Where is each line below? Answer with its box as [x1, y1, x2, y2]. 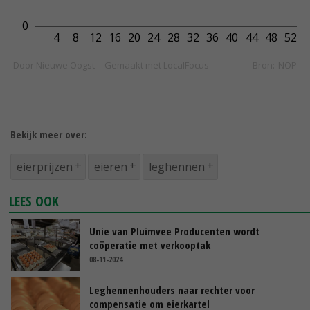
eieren [94, 159, 127, 175]
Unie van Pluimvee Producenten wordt [89, 224, 259, 239]
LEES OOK [9, 192, 60, 211]
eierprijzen [17, 159, 73, 175]
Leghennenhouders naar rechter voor [89, 283, 255, 298]
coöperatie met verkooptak [89, 238, 210, 253]
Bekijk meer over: [10, 127, 87, 142]
